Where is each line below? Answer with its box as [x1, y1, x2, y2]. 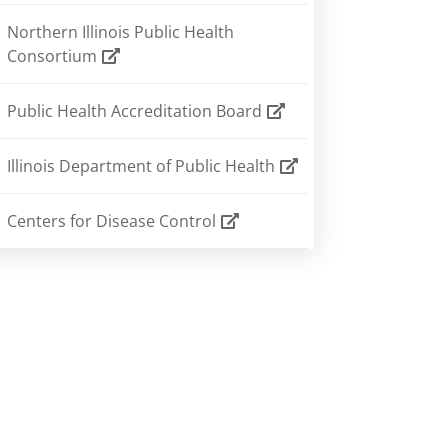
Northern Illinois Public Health [6, 21, 234, 44]
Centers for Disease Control [6, 210, 220, 233]
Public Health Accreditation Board [6, 100, 266, 123]
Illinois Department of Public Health [6, 155, 279, 178]
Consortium [6, 45, 101, 68]
